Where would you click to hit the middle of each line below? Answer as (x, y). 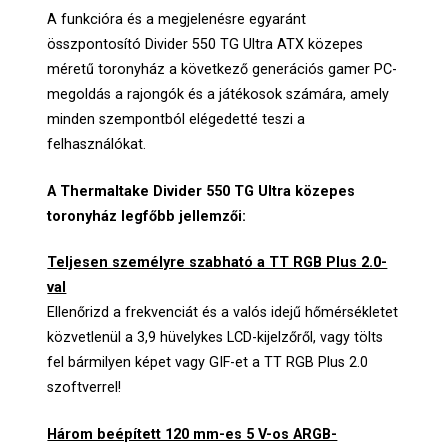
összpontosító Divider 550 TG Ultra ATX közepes (205, 44)
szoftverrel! (86, 388)
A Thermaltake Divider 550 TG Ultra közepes (201, 191)
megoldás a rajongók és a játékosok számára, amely (218, 94)
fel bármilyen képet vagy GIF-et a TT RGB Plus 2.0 (208, 363)
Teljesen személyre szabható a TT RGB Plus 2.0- (217, 263)
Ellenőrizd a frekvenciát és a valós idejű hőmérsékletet (223, 313)
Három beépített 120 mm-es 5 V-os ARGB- (192, 434)
